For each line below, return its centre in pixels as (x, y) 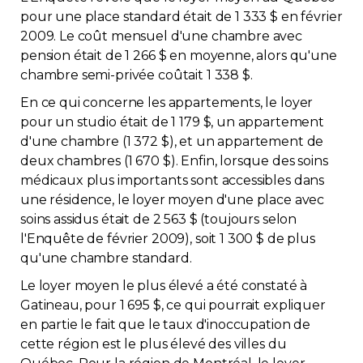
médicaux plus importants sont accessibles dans (173, 180)
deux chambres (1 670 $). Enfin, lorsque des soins (174, 161)
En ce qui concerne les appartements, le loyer (167, 102)
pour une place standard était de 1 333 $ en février (181, 17)
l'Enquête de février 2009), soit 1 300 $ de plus (168, 239)
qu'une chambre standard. (106, 258)
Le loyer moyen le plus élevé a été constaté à (164, 286)
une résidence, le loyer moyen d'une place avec (173, 200)
